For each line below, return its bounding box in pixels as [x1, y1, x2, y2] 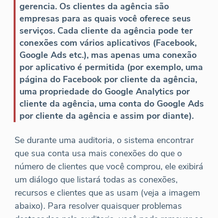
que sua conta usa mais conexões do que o [15, 147, 182, 160]
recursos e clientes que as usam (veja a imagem [15, 187, 200, 199]
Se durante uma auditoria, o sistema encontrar [15, 134, 194, 146]
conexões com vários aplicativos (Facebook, [19, 37, 197, 49]
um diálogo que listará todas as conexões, [15, 174, 178, 186]
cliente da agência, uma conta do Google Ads [19, 98, 204, 110]
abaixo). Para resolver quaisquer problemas [15, 200, 182, 212]
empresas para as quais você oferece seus [19, 13, 191, 25]
